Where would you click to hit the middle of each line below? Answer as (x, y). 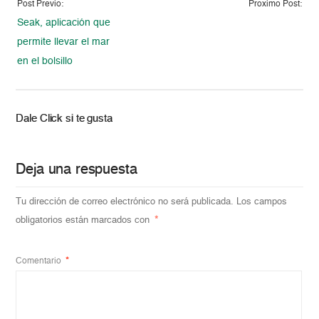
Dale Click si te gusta (64, 118)
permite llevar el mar (64, 42)
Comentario (40, 261)
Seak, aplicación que (64, 22)
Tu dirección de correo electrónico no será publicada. (125, 202)
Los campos (262, 202)
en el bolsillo (45, 61)
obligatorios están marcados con (84, 220)
